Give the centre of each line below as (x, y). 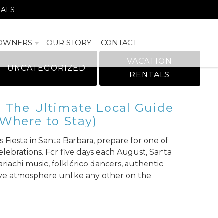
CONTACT (119, 43)
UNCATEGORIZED (46, 68)
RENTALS (150, 75)
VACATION (150, 61)
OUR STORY (69, 43)
